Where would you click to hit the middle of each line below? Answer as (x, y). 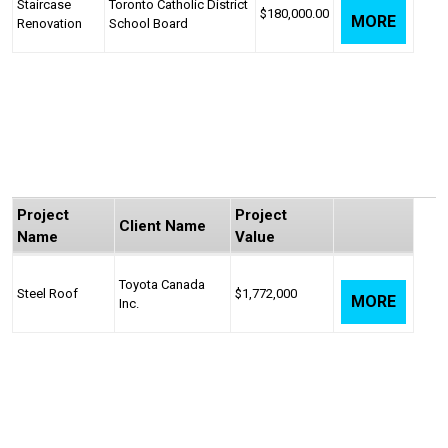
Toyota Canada (162, 284)
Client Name (162, 226)
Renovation (49, 23)
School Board (148, 23)
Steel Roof (47, 293)
